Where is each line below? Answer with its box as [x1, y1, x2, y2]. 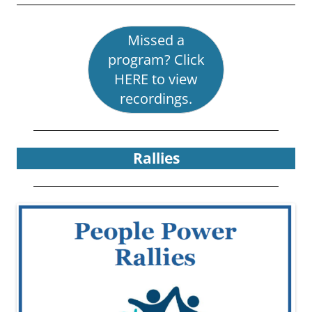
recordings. [120, 89, 192, 109]
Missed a [127, 31, 185, 50]
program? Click [107, 50, 205, 70]
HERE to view [114, 70, 198, 89]
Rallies [132, 148, 180, 169]
